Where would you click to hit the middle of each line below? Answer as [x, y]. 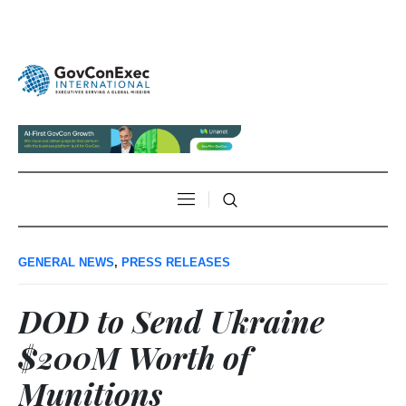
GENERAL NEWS [66, 262]
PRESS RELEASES [176, 262]
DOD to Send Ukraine [171, 320]
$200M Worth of [134, 357]
